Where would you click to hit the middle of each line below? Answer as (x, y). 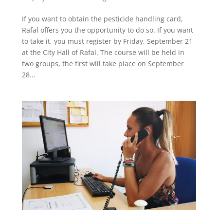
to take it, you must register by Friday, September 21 (107, 41)
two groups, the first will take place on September (103, 64)
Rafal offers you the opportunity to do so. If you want (107, 30)
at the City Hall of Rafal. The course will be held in (103, 53)
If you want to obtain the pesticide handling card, (102, 19)
